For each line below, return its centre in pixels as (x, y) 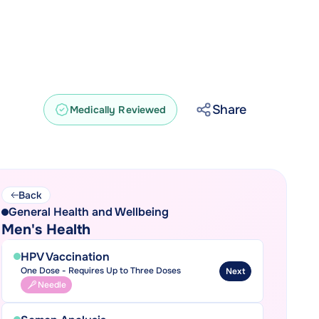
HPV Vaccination (65, 257)
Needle (52, 285)
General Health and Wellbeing (88, 212)
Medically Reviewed (118, 109)
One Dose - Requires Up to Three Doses (100, 271)
